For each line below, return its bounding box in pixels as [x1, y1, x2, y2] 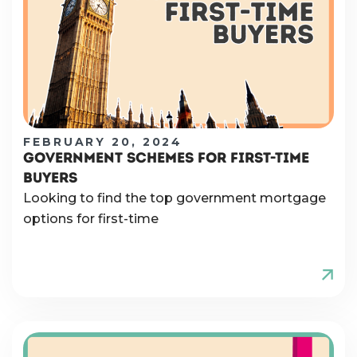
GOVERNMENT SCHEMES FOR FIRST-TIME [23, 148, 309, 167]
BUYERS [23, 168, 77, 186]
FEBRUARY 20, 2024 [23, 134, 183, 149]
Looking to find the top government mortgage [23, 190, 326, 206]
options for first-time [23, 210, 159, 226]
